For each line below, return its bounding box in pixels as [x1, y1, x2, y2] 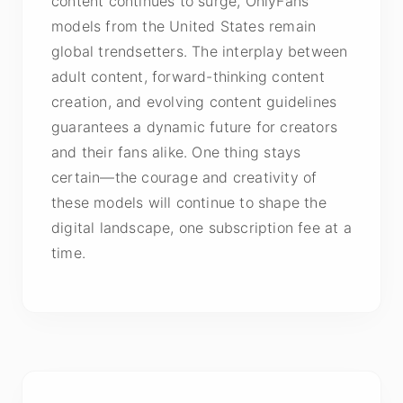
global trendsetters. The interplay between [51, 42, 348, 60]
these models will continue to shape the [51, 193, 327, 211]
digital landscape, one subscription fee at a [51, 219, 352, 237]
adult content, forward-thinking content [51, 67, 325, 85]
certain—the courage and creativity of [51, 168, 318, 186]
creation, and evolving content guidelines [51, 93, 337, 111]
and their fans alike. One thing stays [51, 143, 301, 161]
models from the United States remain [51, 17, 317, 35]
